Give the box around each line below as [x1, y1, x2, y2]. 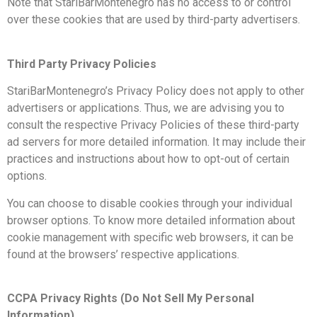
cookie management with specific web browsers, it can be [7, 230, 294, 244]
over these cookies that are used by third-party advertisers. [7, 13, 300, 27]
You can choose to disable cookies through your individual [7, 196, 292, 210]
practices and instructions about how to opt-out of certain [7, 152, 289, 166]
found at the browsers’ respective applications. [7, 247, 239, 261]
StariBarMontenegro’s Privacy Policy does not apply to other [7, 84, 304, 98]
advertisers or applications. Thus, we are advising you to [7, 101, 284, 115]
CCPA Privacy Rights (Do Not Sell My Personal [7, 291, 254, 305]
